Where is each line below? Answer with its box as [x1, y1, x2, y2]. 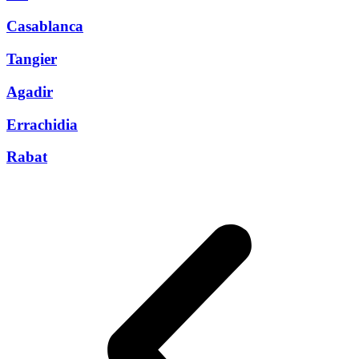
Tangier [6, 50, 57, 68]
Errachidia [6, 115, 78, 133]
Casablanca [6, 18, 83, 35]
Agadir [6, 83, 53, 100]
